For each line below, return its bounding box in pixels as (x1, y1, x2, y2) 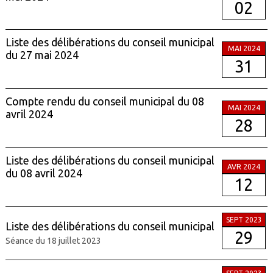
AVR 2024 (227, 162, 261, 171)
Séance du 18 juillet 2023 (5, 236, 101, 246)
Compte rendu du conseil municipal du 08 (5, 94, 204, 107)
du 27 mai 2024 (5, 49, 79, 62)
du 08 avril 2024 (5, 166, 82, 179)
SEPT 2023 (225, 216, 262, 224)
